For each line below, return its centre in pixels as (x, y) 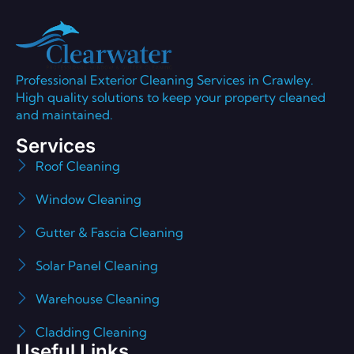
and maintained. (66, 115)
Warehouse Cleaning (98, 298)
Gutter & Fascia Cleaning (109, 232)
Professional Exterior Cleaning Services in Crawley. (165, 80)
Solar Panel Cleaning (97, 265)
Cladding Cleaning (91, 331)
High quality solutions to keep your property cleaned (171, 98)
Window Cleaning (88, 199)
